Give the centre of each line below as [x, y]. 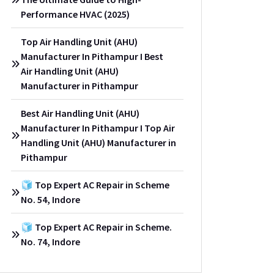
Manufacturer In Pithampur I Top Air [98, 128]
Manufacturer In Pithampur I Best [92, 56]
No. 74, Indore [51, 241]
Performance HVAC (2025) [76, 14]
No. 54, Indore [51, 199]
